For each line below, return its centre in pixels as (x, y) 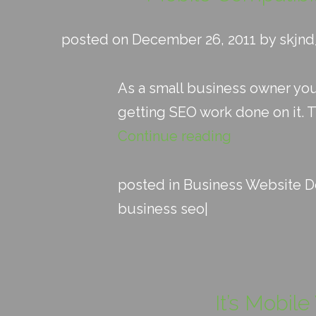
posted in (151, 185)
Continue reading (175, 136)
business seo (161, 209)
